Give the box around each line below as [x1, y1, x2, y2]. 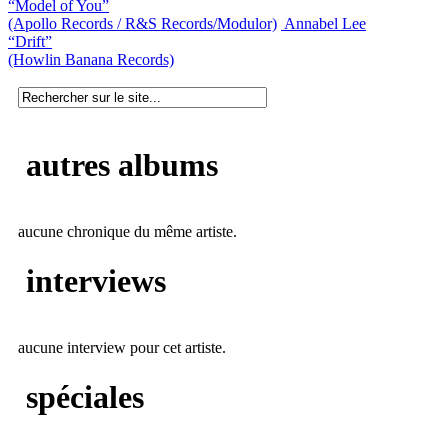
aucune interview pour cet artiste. [18, 339, 226, 357]
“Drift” [8, 32, 52, 50]
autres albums [18, 146, 218, 183]
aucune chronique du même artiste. [18, 223, 237, 241]
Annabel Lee [284, 14, 366, 32]
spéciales [18, 378, 144, 415]
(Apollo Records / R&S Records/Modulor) [8, 14, 277, 32]
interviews [18, 262, 166, 299]
